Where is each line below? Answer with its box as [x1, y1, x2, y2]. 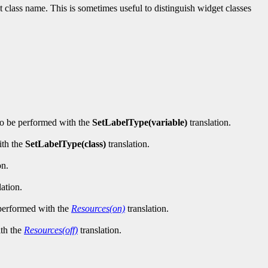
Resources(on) [71, 203, 125, 214]
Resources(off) [24, 225, 78, 236]
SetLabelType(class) [25, 139, 106, 150]
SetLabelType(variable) [92, 117, 187, 128]
